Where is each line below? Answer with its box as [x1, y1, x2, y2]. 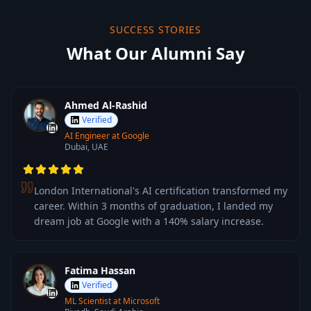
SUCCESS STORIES [110, 23, 201, 36]
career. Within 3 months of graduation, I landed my [34, 199, 273, 212]
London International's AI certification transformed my [34, 184, 287, 197]
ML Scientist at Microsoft [65, 295, 160, 307]
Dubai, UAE [65, 141, 108, 153]
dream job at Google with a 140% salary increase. [34, 215, 264, 228]
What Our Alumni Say [66, 42, 245, 65]
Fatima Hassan [65, 264, 135, 277]
